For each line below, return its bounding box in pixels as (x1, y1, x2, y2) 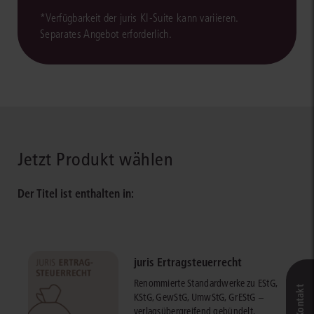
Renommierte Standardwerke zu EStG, (133, 276, 278, 289)
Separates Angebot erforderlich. (40, 27, 172, 41)
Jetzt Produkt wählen (18, 148, 174, 170)
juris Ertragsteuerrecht (133, 254, 242, 269)
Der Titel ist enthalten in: (18, 186, 134, 200)
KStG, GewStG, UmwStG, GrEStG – (133, 290, 264, 303)
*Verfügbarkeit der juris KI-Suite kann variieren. (40, 11, 238, 25)
